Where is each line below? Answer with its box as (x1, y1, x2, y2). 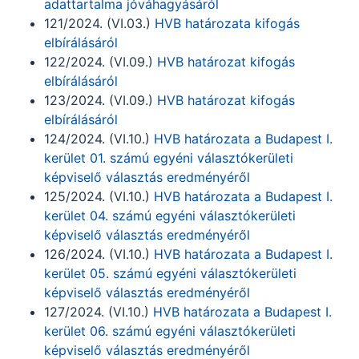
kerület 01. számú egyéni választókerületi (44, 150, 293, 166)
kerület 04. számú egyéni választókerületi (44, 208, 296, 224)
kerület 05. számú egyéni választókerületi (44, 265, 296, 281)
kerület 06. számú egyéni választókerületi (44, 323, 296, 339)
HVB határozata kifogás (155, 15, 300, 31)
